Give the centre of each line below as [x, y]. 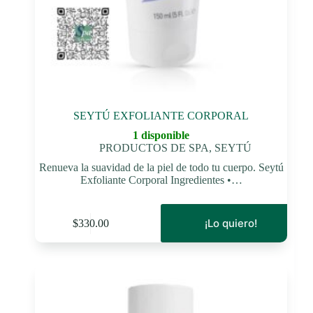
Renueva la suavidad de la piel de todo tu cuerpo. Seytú [161, 168]
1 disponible [161, 136]
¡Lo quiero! [231, 224]
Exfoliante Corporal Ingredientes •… [161, 180]
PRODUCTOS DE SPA [154, 148]
